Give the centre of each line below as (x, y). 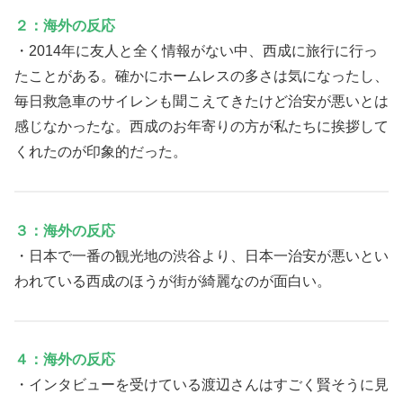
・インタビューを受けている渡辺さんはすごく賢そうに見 (201, 385)
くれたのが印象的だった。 (101, 152)
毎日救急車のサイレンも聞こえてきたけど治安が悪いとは (201, 102)
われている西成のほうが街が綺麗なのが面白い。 (173, 281)
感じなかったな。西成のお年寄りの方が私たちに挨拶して (201, 127)
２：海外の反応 (65, 26)
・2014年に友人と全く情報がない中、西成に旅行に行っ (196, 51)
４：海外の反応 (65, 360)
